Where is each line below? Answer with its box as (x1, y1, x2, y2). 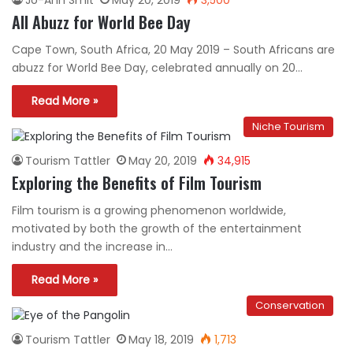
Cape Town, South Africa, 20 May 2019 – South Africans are (12, 41, 335, 58)
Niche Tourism (252, 118, 325, 134)
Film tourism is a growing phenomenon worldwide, (12, 202, 286, 218)
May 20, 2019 (128, 152, 197, 169)
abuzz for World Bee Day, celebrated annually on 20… (12, 59, 303, 76)
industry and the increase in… (12, 238, 173, 255)
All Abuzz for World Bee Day (12, 9, 191, 34)
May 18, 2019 (128, 331, 194, 347)
